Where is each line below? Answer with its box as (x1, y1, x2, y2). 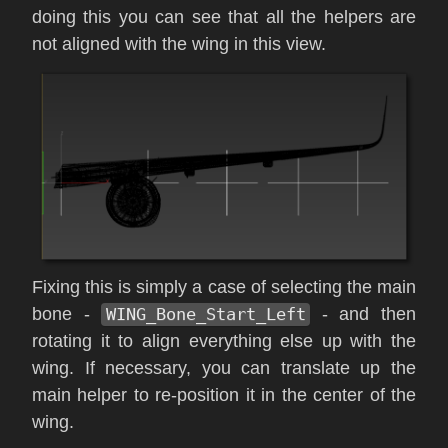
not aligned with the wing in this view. (32, 34, 326, 55)
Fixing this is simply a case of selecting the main (32, 277, 416, 298)
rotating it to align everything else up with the (32, 331, 416, 352)
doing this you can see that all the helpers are (32, 7, 416, 28)
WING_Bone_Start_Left (105, 304, 306, 325)
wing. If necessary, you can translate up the (32, 358, 416, 379)
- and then (309, 304, 417, 325)
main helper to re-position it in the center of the (32, 385, 416, 406)
